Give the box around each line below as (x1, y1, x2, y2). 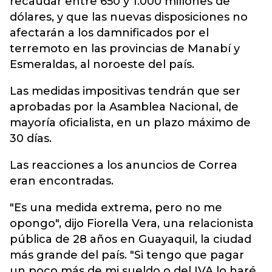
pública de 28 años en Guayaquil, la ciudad (10, 233, 251, 246)
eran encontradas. (10, 174, 114, 188)
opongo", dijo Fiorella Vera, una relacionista (10, 217, 254, 230)
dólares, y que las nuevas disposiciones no (10, 10, 248, 24)
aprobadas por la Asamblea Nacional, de (10, 100, 239, 114)
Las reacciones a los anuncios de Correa (10, 158, 237, 172)
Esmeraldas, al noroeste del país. (10, 58, 194, 71)
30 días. (10, 132, 52, 145)
